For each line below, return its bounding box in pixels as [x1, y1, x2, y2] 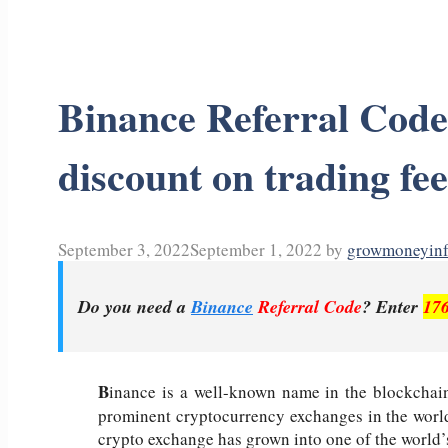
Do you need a [78, 294, 191, 320]
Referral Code [258, 294, 362, 320]
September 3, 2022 [58, 238, 190, 262]
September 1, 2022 [190, 238, 322, 262]
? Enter [362, 294, 423, 320]
